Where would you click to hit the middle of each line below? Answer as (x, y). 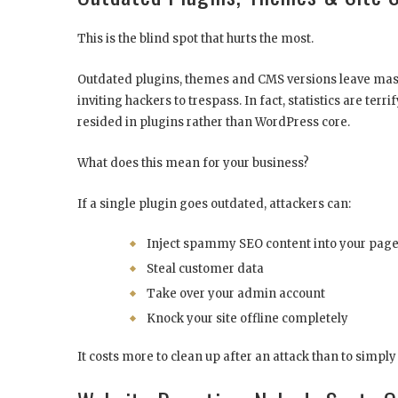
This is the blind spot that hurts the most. (195, 38)
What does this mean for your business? (193, 163)
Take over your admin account (236, 293)
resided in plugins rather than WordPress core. (214, 122)
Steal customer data (205, 268)
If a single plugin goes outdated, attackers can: (214, 203)
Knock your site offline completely (247, 318)
